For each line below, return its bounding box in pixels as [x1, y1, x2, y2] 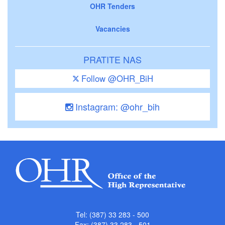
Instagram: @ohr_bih [73, 99, 160, 113]
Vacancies [95, 23, 130, 34]
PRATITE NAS [83, 52, 142, 66]
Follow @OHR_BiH [81, 72, 153, 84]
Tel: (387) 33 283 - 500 [76, 209, 149, 220]
